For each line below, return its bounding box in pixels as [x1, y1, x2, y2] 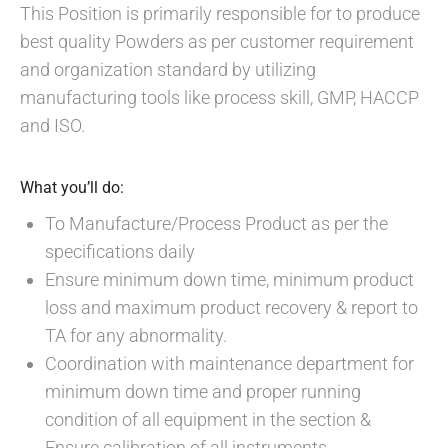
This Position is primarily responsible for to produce [20, 3, 420, 24]
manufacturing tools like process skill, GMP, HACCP [20, 87, 419, 108]
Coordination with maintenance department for [45, 353, 414, 374]
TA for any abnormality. [45, 325, 227, 346]
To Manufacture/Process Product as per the [45, 213, 388, 234]
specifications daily [45, 241, 195, 262]
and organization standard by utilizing [20, 59, 316, 80]
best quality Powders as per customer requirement [20, 31, 414, 52]
